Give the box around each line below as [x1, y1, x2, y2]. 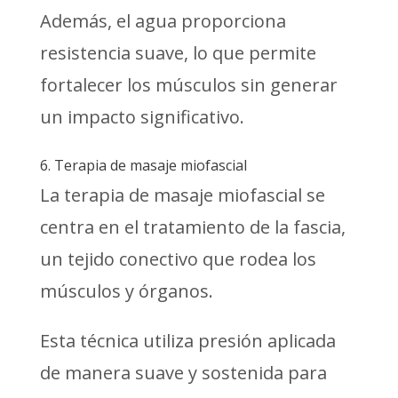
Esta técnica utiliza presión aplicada [39, 328, 336, 353]
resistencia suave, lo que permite [39, 40, 316, 65]
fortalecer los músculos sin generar [39, 72, 338, 97]
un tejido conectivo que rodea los [39, 246, 316, 271]
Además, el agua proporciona [39, 8, 286, 33]
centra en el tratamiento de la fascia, [39, 214, 346, 239]
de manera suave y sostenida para [39, 360, 327, 385]
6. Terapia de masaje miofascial [39, 155, 247, 175]
